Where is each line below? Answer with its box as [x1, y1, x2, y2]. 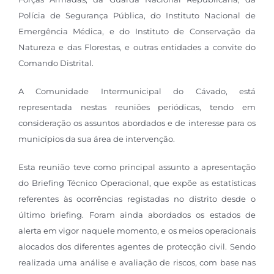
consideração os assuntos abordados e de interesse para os [18, 118, 256, 128]
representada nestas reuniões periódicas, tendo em [18, 102, 256, 113]
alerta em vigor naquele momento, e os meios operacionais [18, 226, 256, 236]
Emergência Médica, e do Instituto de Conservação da [18, 26, 256, 37]
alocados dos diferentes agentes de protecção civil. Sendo [18, 242, 256, 252]
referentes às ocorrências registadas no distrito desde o [18, 194, 256, 204]
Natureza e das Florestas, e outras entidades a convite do [18, 42, 256, 53]
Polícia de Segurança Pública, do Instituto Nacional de [18, 10, 256, 21]
